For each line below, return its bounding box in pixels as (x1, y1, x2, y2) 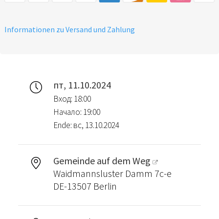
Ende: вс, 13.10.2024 (53, 120, 119, 131)
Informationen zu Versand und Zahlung (4, 24, 135, 35)
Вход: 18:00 (53, 93, 91, 105)
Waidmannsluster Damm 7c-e (53, 167, 172, 180)
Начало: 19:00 (53, 107, 100, 118)
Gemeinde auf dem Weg (53, 154, 151, 167)
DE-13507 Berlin (53, 180, 117, 193)
